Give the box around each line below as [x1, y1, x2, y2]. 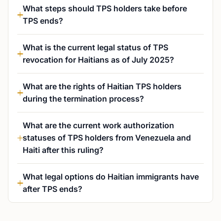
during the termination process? [23, 94, 144, 104]
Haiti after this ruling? [23, 145, 104, 155]
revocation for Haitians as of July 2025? [23, 55, 174, 65]
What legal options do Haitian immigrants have [23, 172, 199, 182]
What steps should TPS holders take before [23, 3, 187, 13]
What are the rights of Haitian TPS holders [23, 81, 182, 91]
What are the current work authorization [23, 120, 174, 130]
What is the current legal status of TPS [23, 42, 168, 52]
